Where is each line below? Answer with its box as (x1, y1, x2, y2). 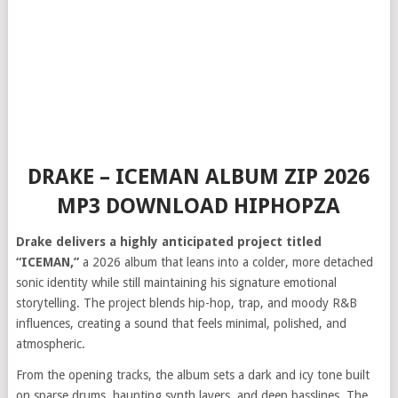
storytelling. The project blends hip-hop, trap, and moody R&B (15, 296, 357, 310)
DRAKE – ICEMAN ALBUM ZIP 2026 (28, 164, 370, 189)
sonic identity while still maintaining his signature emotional (15, 275, 337, 290)
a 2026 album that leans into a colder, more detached (78, 255, 373, 269)
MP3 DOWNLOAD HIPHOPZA (57, 194, 341, 219)
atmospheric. (15, 337, 85, 351)
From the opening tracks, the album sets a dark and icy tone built (15, 368, 370, 382)
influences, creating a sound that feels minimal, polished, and (15, 316, 346, 330)
